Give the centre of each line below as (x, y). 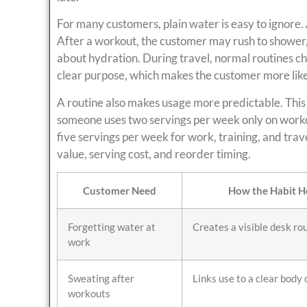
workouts (89, 293)
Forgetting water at (112, 226)
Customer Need (120, 190)
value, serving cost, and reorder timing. (154, 153)
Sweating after (101, 278)
